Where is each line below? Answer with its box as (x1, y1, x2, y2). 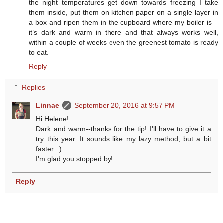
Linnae (36, 101, 60, 109)
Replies (22, 83, 46, 91)
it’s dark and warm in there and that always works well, (29, 28, 218, 37)
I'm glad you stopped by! (36, 154, 113, 163)
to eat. (29, 48, 49, 57)
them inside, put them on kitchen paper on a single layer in (29, 8, 218, 17)
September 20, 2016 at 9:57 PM (74, 101, 175, 109)
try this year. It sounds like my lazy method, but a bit (36, 134, 211, 143)
